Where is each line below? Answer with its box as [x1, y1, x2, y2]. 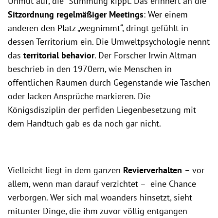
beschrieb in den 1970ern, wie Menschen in [8, 63, 172, 74]
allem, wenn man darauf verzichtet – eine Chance [8, 178, 196, 189]
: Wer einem [144, 8, 188, 20]
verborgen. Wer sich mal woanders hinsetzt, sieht [8, 191, 192, 203]
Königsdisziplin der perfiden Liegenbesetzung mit [8, 104, 196, 115]
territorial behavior [23, 49, 94, 61]
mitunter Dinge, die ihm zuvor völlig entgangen [8, 205, 187, 217]
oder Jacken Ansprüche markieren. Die [8, 90, 150, 102]
